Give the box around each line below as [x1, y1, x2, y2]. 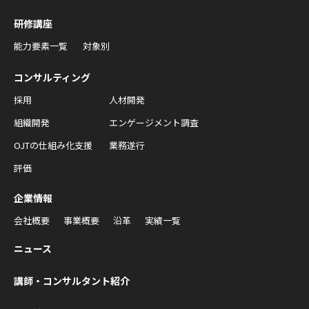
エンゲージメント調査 [109, 116, 199, 129]
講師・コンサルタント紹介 [14, 274, 130, 288]
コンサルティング [14, 70, 90, 84]
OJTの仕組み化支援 [14, 139, 92, 152]
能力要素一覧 [14, 39, 68, 52]
